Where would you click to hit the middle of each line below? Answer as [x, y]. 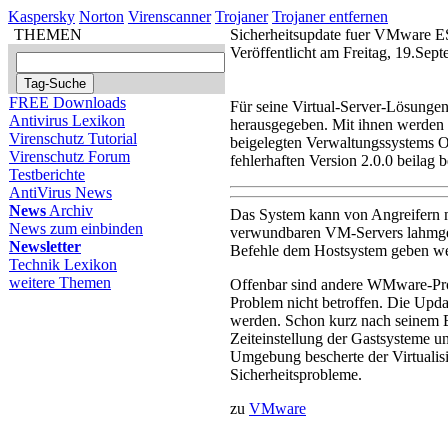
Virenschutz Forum [69, 156]
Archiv [69, 210]
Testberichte [47, 174]
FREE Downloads [67, 102]
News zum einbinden [76, 228]
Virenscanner [169, 16]
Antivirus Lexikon [67, 120]
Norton [101, 16]
